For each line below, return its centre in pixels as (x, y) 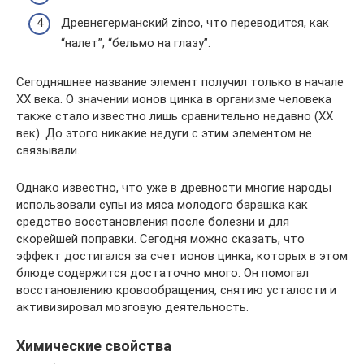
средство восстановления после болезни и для (153, 222)
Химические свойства (94, 346)
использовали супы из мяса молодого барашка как (162, 205)
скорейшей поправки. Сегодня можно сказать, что (160, 239)
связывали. (48, 150)
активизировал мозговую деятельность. (132, 307)
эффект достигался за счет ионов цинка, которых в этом (182, 256)
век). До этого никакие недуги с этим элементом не (164, 133)
